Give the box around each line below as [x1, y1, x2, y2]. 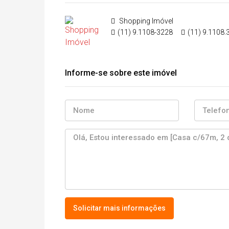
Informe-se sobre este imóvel [65, 67, 177, 78]
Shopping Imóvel [118, 16, 173, 25]
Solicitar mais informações [73, 203, 166, 212]
